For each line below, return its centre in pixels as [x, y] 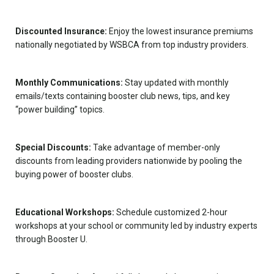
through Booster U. [51, 239]
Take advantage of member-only [156, 147]
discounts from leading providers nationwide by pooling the [129, 161]
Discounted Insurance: [61, 31]
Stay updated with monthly [176, 83]
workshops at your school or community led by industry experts [136, 226]
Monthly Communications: [69, 83]
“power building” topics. [60, 109]
